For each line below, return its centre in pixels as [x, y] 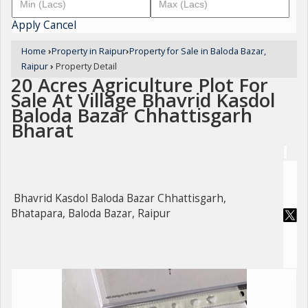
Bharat [42, 130]
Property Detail [85, 66]
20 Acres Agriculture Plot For [140, 85]
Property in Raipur [89, 51]
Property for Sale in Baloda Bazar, [198, 51]
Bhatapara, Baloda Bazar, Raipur [91, 214]
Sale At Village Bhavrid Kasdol [143, 100]
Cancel [60, 25]
